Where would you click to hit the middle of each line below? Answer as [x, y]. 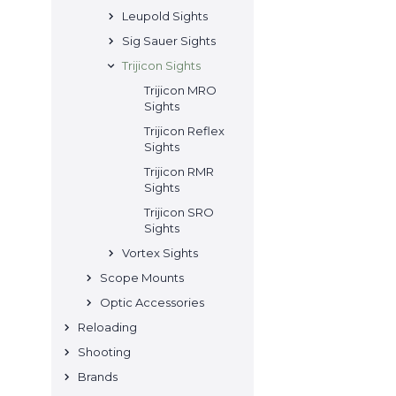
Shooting [104, 352]
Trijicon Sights [161, 65]
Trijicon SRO [179, 212]
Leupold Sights [165, 16]
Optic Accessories [152, 302]
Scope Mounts [142, 278]
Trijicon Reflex [184, 131]
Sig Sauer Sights [169, 41]
